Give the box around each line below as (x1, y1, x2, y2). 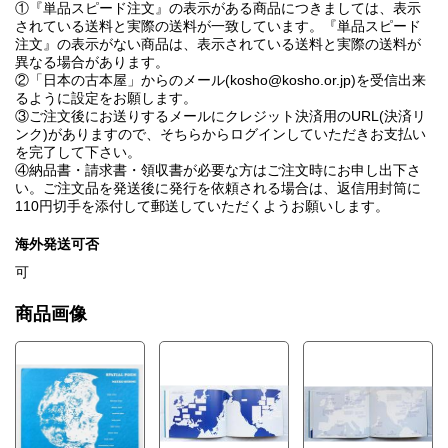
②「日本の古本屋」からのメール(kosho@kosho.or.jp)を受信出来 (15, 72, 426, 89)
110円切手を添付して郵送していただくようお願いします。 (15, 198, 389, 215)
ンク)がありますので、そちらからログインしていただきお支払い (15, 126, 426, 143)
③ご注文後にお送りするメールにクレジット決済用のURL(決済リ (15, 108, 426, 125)
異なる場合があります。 (15, 54, 169, 71)
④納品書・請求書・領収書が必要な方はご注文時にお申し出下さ (15, 162, 421, 179)
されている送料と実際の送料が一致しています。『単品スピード (15, 18, 421, 35)
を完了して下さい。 (15, 144, 141, 161)
